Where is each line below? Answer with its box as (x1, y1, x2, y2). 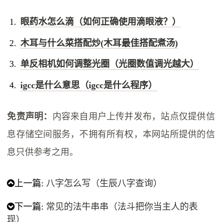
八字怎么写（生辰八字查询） (46, 178, 163, 189)
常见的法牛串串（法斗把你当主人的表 (46, 202, 198, 212)
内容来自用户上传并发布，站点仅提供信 (52, 111, 215, 122)
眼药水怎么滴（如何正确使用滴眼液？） (20, 16, 181, 27)
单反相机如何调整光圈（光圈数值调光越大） (20, 59, 199, 69)
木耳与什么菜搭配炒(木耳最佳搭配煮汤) (20, 38, 178, 48)
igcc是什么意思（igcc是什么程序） (20, 80, 157, 91)
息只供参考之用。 (7, 147, 79, 158)
